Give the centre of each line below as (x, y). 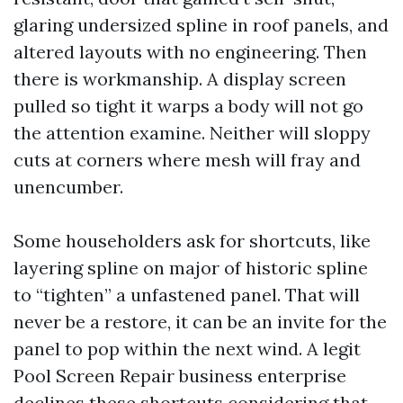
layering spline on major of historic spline (191, 268)
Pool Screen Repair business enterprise (180, 376)
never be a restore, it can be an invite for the (200, 322)
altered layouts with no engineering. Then (190, 52)
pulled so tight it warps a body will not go (188, 106)
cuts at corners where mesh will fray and (187, 160)
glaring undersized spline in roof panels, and (201, 25)
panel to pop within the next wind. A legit (187, 349)
